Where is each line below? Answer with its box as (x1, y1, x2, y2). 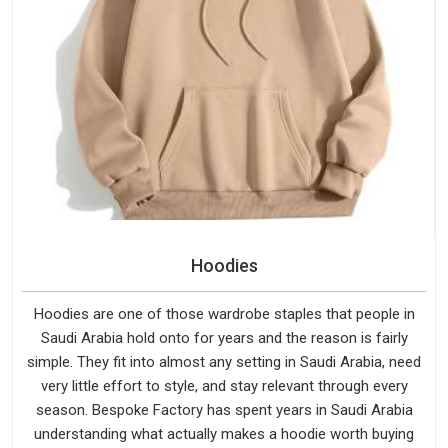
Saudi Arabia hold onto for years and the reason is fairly (40, 329, 408, 348)
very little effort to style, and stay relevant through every (40, 377, 408, 396)
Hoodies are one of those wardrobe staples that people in (33, 305, 415, 324)
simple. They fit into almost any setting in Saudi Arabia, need (27, 353, 421, 372)
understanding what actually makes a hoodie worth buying (34, 425, 414, 444)
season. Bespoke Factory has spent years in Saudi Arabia (35, 401, 413, 420)
